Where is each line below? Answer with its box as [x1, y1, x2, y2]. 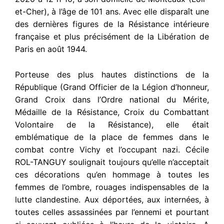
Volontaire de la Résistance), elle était [15, 119, 209, 129]
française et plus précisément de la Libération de [15, 31, 209, 42]
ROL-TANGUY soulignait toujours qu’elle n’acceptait [15, 156, 209, 167]
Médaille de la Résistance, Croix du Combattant [15, 106, 209, 117]
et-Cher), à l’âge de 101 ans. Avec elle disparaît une [15, 6, 209, 17]
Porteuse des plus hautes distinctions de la [15, 69, 209, 79]
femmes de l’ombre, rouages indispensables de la [15, 181, 209, 192]
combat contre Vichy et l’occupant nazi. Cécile [15, 144, 209, 154]
